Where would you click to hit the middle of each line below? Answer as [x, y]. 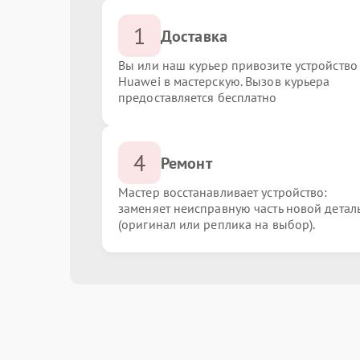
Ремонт [186, 163]
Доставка [194, 36]
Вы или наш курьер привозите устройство [238, 65]
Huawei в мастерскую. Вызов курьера [224, 81]
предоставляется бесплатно [198, 97]
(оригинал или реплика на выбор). [217, 224]
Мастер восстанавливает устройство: [223, 192]
